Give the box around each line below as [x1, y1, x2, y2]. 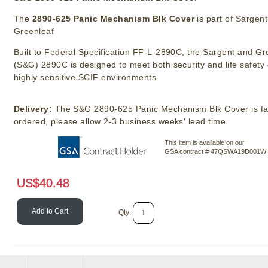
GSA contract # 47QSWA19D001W [165, 147, 267, 155]
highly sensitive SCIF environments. [13, 72, 159, 83]
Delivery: [13, 104, 53, 114]
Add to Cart [31, 207, 68, 216]
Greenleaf [13, 26, 54, 36]
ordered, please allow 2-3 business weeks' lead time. [13, 117, 229, 127]
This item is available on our [165, 138, 245, 146]
